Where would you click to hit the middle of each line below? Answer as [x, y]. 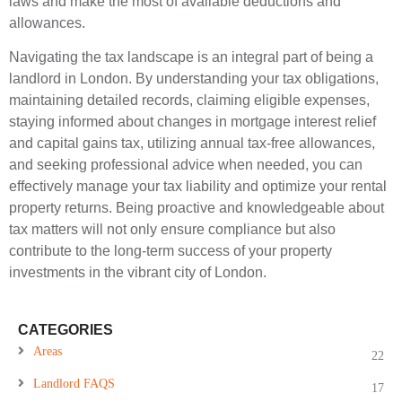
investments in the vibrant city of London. [138, 273]
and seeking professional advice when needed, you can [186, 165]
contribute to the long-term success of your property [170, 251]
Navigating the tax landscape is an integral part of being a [191, 57]
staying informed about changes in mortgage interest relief [192, 122]
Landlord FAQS [74, 384]
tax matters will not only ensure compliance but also [172, 230]
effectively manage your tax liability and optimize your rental [198, 187]
